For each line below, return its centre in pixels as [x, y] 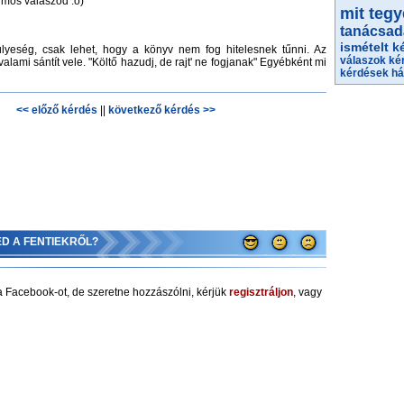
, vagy [308, 292]
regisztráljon [261, 292]
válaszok [363, 60]
